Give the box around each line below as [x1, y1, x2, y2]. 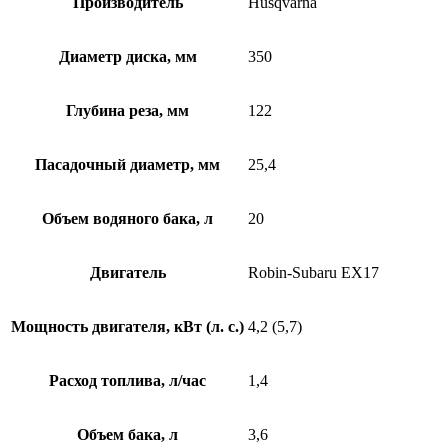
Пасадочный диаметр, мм [35, 156, 220, 174]
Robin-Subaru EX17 [248, 264, 379, 282]
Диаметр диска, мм [58, 48, 197, 66]
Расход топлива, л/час [49, 372, 206, 390]
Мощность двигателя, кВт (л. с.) [11, 318, 244, 336]
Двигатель [89, 264, 166, 282]
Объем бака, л [77, 426, 178, 444]
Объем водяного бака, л [42, 210, 213, 228]
